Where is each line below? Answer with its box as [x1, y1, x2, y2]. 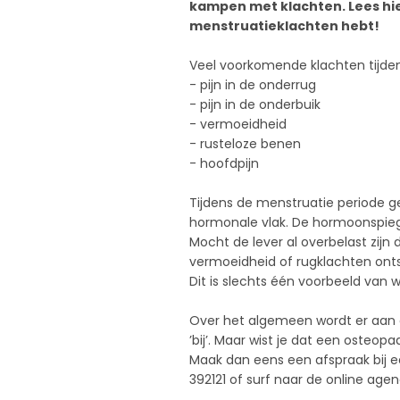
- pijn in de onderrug [189, 76, 316, 95]
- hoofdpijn [189, 154, 259, 173]
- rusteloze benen [189, 135, 301, 154]
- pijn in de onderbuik [189, 96, 321, 114]
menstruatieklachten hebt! [189, 17, 379, 36]
